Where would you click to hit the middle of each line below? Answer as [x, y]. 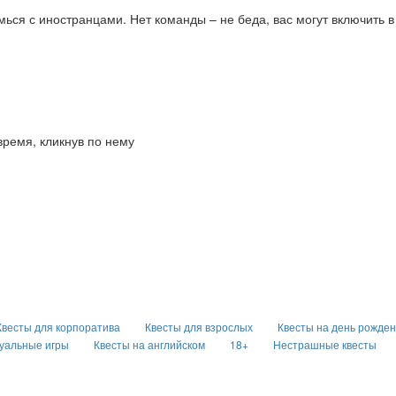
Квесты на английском [149, 344]
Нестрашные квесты [325, 344]
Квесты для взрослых [199, 326]
